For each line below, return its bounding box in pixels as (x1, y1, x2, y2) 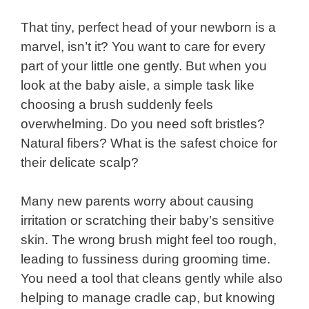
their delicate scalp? (21, 154, 139, 170)
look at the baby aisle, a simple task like (21, 77, 255, 92)
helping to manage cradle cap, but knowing (21, 290, 275, 306)
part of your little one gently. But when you (21, 58, 267, 73)
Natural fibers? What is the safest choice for (21, 135, 277, 150)
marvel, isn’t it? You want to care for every (21, 39, 266, 54)
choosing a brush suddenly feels (21, 97, 213, 112)
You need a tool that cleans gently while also (21, 271, 283, 286)
